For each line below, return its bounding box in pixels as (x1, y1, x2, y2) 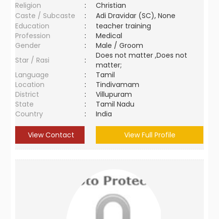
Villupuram (96, 89, 136, 99)
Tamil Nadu (96, 99, 135, 109)
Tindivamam (96, 80, 144, 89)
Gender (15, 41, 41, 50)
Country (15, 109, 44, 119)
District (15, 89, 40, 99)
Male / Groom (96, 41, 148, 50)
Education (15, 21, 50, 31)
